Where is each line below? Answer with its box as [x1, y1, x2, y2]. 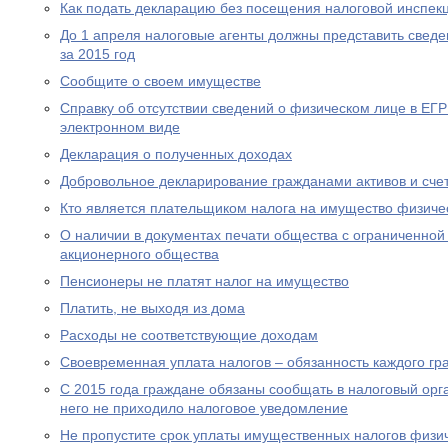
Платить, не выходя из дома [60, 300, 245, 316]
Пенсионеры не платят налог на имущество [60, 273, 349, 289]
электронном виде [60, 119, 180, 135]
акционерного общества [60, 246, 219, 262]
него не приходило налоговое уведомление [60, 400, 348, 416]
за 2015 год [60, 46, 135, 62]
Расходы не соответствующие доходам [60, 327, 318, 343]
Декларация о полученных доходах [60, 146, 292, 162]
